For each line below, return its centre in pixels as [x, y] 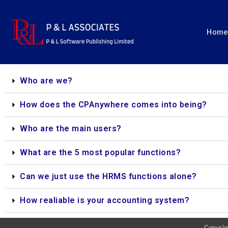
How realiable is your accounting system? [105, 200]
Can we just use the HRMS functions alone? [108, 176]
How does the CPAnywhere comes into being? [113, 105]
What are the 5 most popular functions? [100, 152]
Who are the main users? [71, 129]
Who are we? [46, 81]
